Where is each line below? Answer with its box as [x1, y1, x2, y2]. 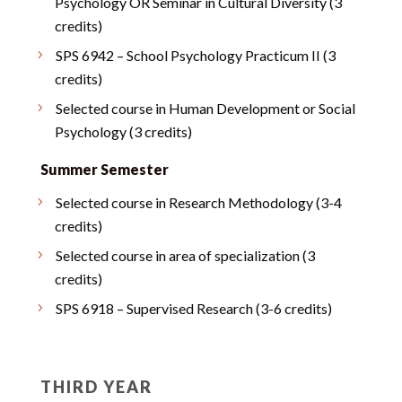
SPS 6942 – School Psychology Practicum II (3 [55, 47, 336, 64]
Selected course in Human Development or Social [55, 100, 355, 117]
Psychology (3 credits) [54, 123, 192, 140]
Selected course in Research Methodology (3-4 [55, 194, 342, 211]
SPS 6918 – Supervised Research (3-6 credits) [55, 300, 332, 317]
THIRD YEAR [39, 377, 153, 397]
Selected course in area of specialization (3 [55, 247, 315, 264]
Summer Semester [39, 161, 169, 178]
